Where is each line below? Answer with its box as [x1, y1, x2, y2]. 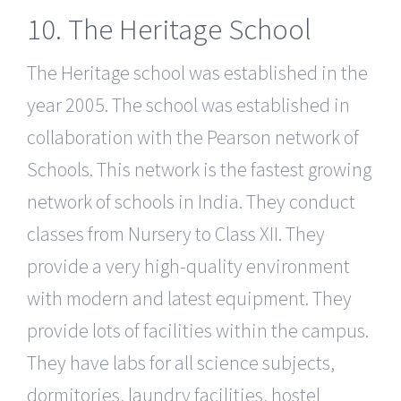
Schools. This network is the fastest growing [27, 157, 371, 183]
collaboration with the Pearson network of [27, 124, 359, 150]
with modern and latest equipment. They [27, 286, 352, 311]
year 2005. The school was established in [27, 92, 350, 118]
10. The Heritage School [27, 10, 311, 47]
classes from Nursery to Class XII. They [27, 221, 325, 247]
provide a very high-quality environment [27, 253, 350, 279]
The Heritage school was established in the [27, 60, 368, 86]
